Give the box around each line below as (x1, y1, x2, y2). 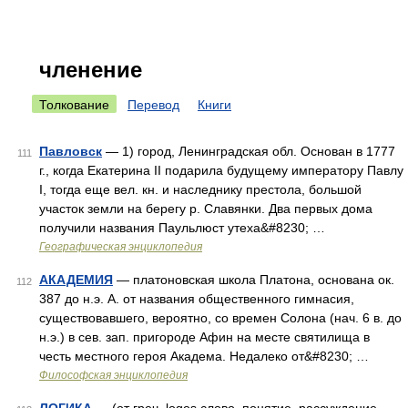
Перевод (127, 97, 179, 112)
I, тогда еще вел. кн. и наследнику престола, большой (39, 182, 362, 197)
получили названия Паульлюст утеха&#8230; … (39, 220, 325, 235)
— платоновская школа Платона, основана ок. (113, 272, 394, 287)
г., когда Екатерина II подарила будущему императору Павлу (39, 163, 403, 178)
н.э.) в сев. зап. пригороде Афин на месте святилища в (39, 330, 370, 344)
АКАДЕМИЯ (39, 272, 113, 287)
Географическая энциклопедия (39, 240, 202, 253)
